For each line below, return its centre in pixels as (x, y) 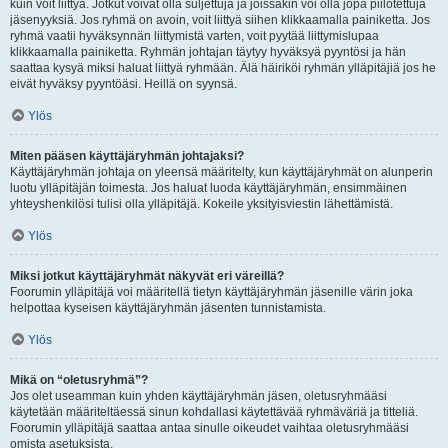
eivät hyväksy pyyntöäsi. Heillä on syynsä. (123, 84)
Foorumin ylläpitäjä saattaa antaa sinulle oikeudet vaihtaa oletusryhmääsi (209, 428)
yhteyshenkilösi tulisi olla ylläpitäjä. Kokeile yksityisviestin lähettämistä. (201, 204)
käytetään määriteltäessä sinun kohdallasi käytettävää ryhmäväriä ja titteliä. (214, 412)
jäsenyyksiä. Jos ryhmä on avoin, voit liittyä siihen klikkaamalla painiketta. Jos (220, 20)
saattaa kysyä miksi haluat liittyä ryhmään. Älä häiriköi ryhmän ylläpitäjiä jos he (223, 68)
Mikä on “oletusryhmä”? (79, 380)
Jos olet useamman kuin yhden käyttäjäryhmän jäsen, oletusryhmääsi (198, 396)
